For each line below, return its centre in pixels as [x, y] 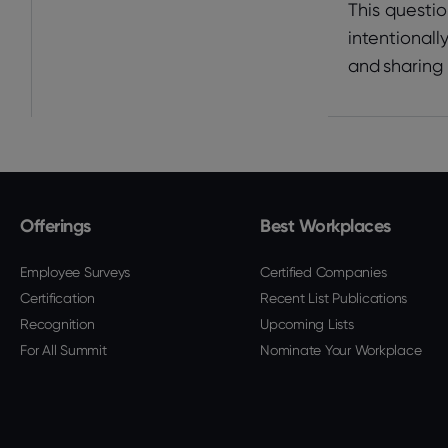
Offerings [55, 225]
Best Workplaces [325, 225]
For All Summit [63, 350]
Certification [57, 298]
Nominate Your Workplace [341, 350]
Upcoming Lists [307, 324]
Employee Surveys [75, 272]
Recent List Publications [333, 298]
